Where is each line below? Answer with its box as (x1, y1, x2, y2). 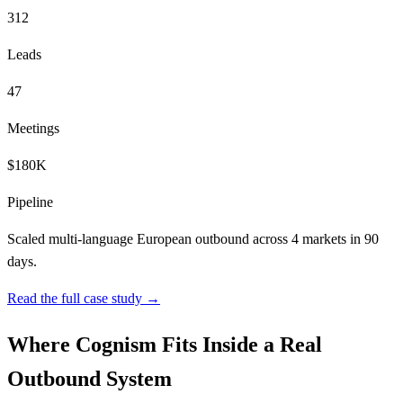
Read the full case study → (7, 291, 160, 307)
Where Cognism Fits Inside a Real (7, 333, 322, 357)
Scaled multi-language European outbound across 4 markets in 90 (7, 231, 379, 247)
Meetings (7, 121, 59, 137)
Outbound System (7, 367, 172, 391)
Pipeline (7, 194, 53, 210)
